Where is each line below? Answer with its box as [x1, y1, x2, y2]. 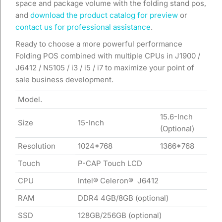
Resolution [18, 141, 55, 151]
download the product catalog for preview [30, 10, 178, 20]
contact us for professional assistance [15, 22, 151, 32]
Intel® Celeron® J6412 [78, 176, 159, 185]
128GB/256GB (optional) [78, 211, 162, 220]
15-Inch [78, 118, 104, 127]
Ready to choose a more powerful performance [15, 39, 182, 49]
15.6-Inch [160, 112, 193, 121]
